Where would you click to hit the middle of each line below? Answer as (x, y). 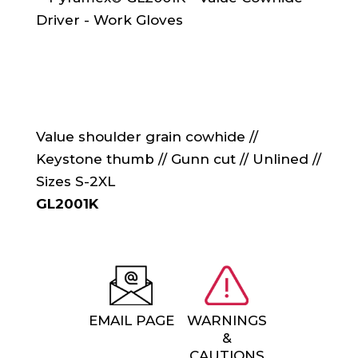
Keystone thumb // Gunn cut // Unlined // (178, 159)
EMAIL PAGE (131, 320)
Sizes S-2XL (75, 181)
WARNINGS (227, 320)
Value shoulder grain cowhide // (147, 136)
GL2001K (67, 203)
